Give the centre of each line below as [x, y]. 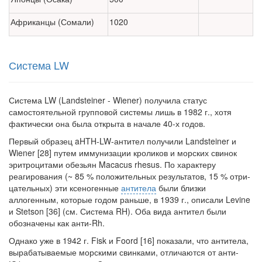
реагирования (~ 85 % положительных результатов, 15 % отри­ [130, 176]
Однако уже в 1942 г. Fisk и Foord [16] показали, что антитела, [129, 240]
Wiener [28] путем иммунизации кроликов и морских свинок [123, 152]
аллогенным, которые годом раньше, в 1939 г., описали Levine [130, 199]
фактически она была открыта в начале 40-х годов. [107, 123]
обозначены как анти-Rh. [57, 223]
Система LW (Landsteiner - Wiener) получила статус [108, 100]
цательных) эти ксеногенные [65, 187]
